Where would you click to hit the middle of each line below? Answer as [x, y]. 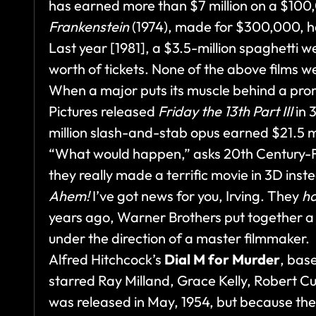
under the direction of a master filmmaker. [179, 238]
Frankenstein [89, 27]
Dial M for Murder [222, 260]
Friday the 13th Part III [225, 111]
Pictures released [103, 111]
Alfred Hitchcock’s [107, 260]
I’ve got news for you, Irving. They [197, 196]
